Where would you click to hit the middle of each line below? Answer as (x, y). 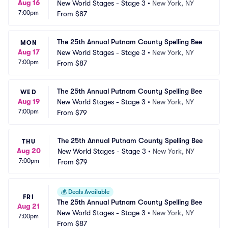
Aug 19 (28, 101)
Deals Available (88, 192)
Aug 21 (28, 206)
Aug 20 (29, 151)
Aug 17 (28, 52)
